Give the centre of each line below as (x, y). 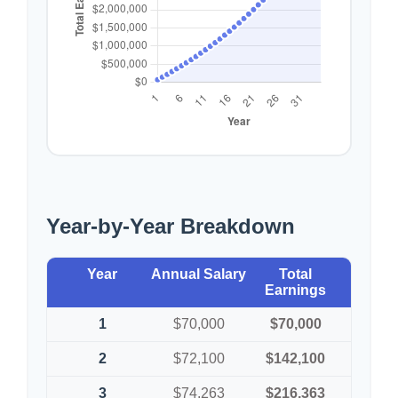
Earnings (296, 290)
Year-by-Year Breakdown (171, 226)
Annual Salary (199, 274)
